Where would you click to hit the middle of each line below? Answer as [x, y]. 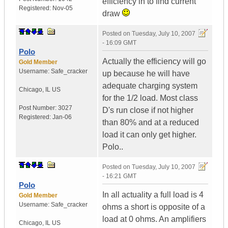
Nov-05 [63, 8]
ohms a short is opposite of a [154, 207]
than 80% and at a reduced [151, 123]
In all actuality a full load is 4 [153, 195]
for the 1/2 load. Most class [150, 98]
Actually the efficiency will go [154, 62]
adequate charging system [150, 86]
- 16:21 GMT [119, 176]
